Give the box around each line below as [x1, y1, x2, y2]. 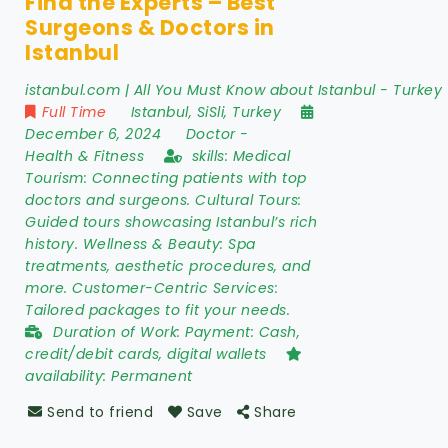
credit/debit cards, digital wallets [25, 344, 271, 365]
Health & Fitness [25, 146, 144, 167]
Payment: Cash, [185, 322, 300, 343]
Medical [232, 146, 290, 167]
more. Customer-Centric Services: [25, 278, 278, 299]
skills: [191, 146, 233, 167]
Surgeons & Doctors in [25, 13, 275, 43]
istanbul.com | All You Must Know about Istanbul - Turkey [25, 80, 442, 101]
